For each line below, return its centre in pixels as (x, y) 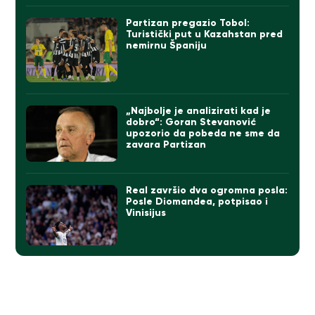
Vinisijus (146, 212)
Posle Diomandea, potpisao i (197, 201)
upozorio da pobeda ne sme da (203, 133)
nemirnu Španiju (167, 46)
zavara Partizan (166, 144)
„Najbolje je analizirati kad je (199, 110)
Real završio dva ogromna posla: (207, 190)
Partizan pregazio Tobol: (188, 23)
